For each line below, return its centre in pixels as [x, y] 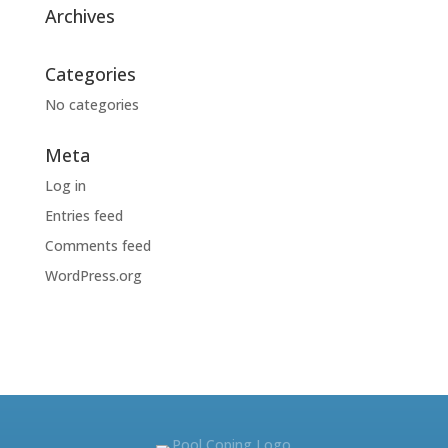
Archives [79, 15]
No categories [91, 104]
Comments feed [97, 245]
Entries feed [83, 215]
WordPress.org [93, 275]
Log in [65, 185]
